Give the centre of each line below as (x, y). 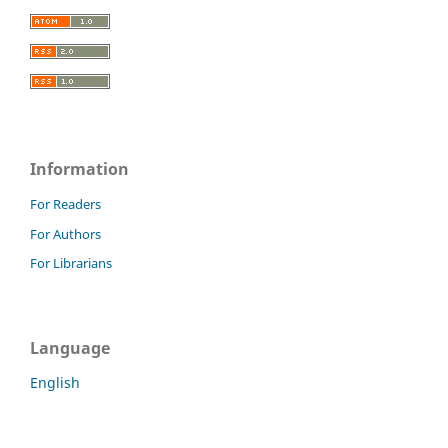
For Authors (65, 233)
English (55, 383)
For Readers (65, 203)
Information (79, 168)
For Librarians (71, 263)
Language (70, 348)
